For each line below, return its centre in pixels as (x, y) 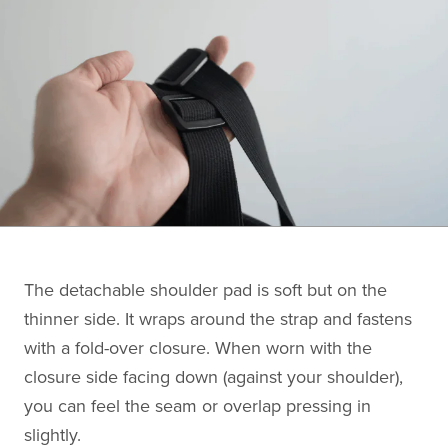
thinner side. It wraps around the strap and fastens (218, 318)
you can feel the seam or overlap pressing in (197, 405)
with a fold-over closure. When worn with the (198, 347)
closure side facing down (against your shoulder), (213, 376)
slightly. (52, 434)
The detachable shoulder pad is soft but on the (205, 289)
